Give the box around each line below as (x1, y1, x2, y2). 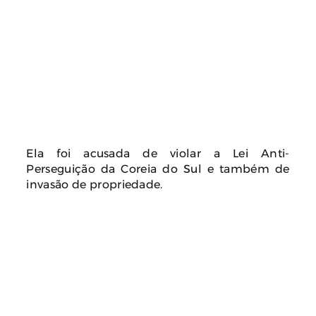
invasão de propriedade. (26, 178, 163, 190)
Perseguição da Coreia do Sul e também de (26, 162, 290, 174)
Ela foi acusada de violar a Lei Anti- (26, 147, 290, 159)
